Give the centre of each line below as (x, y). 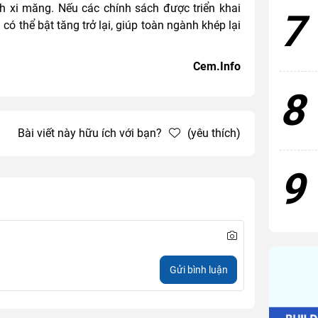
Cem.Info (217, 66)
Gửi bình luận (198, 269)
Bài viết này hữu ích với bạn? (90, 133)
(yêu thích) (214, 133)
